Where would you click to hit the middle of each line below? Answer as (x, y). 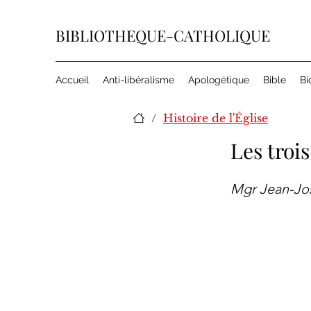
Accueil (72, 80)
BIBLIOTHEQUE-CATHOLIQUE (163, 35)
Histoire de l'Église (216, 118)
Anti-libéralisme (138, 80)
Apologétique (219, 80)
